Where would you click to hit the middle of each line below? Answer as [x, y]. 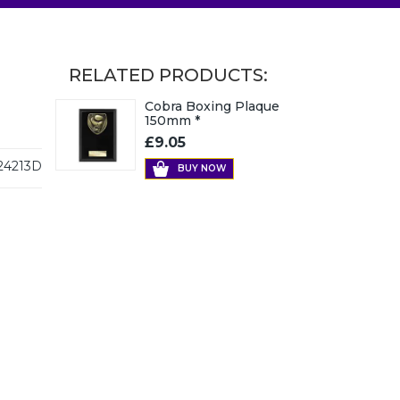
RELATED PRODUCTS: [168, 75]
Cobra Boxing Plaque [212, 106]
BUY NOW [202, 168]
